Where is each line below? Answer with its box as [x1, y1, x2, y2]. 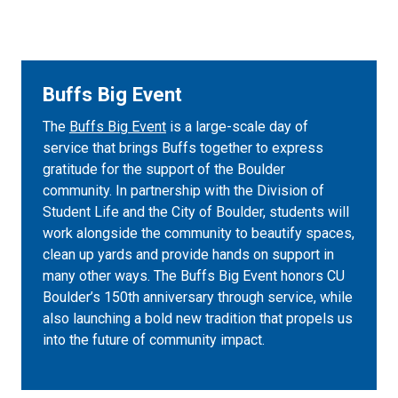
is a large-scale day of [166, 118, 308, 135]
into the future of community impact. [43, 331, 265, 348]
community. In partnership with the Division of [43, 182, 324, 199]
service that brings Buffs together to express [43, 139, 323, 156]
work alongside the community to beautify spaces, [43, 225, 354, 242]
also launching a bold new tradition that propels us [43, 310, 353, 327]
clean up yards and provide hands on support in [43, 246, 334, 263]
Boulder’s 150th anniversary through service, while [43, 289, 353, 306]
